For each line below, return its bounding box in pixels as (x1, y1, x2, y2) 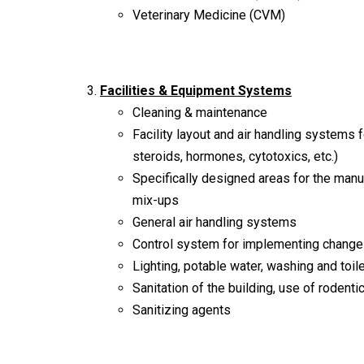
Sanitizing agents (132, 301, 231, 318)
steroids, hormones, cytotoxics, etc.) (132, 148, 338, 164)
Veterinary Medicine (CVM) (132, 6, 285, 23)
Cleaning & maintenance (132, 104, 267, 120)
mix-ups (132, 192, 179, 208)
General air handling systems (132, 214, 297, 230)
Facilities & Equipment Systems (100, 82, 292, 98)
